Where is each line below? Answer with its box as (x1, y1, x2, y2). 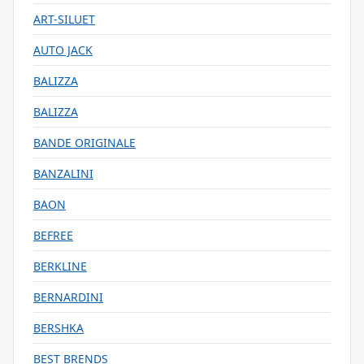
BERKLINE (33, 258, 87, 274)
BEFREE (33, 227, 73, 243)
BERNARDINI (33, 289, 103, 305)
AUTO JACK (33, 42, 93, 58)
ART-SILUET (33, 11, 95, 27)
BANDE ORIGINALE (33, 135, 136, 150)
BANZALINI (33, 166, 93, 181)
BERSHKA (33, 320, 84, 336)
